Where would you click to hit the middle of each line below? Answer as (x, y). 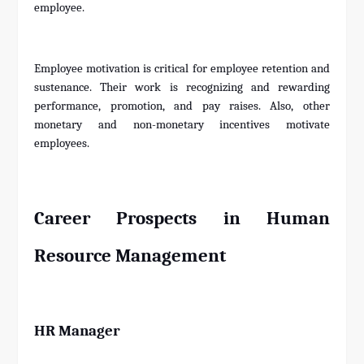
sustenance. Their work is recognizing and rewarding (182, 88)
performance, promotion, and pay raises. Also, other (182, 106)
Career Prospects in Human (182, 219)
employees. (62, 144)
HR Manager (78, 331)
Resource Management (130, 256)
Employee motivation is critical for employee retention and (182, 69)
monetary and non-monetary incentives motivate (182, 125)
